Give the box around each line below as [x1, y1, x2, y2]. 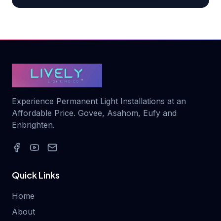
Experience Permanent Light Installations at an [12, 96, 186, 106]
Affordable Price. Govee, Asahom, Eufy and [12, 108, 177, 118]
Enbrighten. [12, 120, 55, 130]
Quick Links [12, 169, 60, 181]
